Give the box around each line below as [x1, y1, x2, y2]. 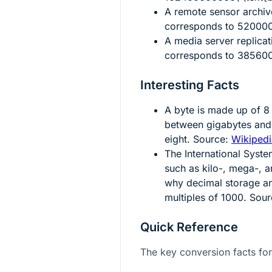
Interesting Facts [140, 77, 239, 92]
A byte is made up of [165, 103, 263, 116]
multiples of [165, 191, 221, 203]
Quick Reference [140, 219, 238, 234]
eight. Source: [165, 132, 231, 145]
